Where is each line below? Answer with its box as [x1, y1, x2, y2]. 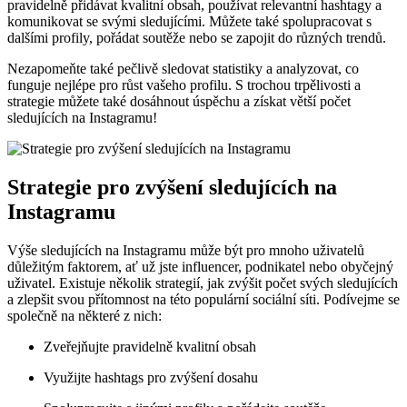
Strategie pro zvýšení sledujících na [7, 175, 337, 200]
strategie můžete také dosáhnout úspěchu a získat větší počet [7, 94, 351, 110]
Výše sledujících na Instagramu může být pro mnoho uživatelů [7, 243, 364, 259]
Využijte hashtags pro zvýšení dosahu [44, 370, 258, 386]
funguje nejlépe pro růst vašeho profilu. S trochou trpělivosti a [7, 77, 361, 94]
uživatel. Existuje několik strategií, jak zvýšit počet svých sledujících [7, 275, 398, 292]
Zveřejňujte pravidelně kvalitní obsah [44, 339, 256, 355]
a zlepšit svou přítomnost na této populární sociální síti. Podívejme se [7, 292, 400, 308]
